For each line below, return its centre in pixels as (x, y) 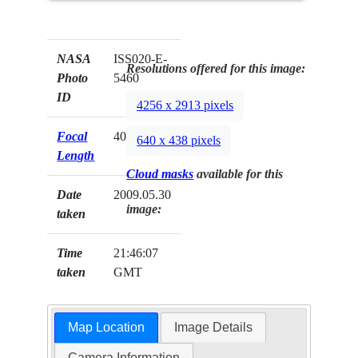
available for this (239, 174)
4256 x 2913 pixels (185, 105)
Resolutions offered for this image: (216, 69)
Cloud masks (160, 174)
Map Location (106, 327)
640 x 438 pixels (179, 140)
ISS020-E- (141, 59)
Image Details (214, 327)
